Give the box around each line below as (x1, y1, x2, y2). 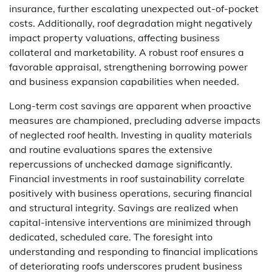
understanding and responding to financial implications (9, 245, 258, 257)
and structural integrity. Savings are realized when (9, 201, 238, 214)
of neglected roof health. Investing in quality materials (9, 128, 252, 141)
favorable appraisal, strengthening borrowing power (9, 60, 248, 73)
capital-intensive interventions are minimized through (9, 216, 251, 228)
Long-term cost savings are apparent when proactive (9, 99, 251, 112)
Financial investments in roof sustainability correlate (9, 172, 245, 185)
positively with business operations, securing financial (9, 186, 252, 199)
